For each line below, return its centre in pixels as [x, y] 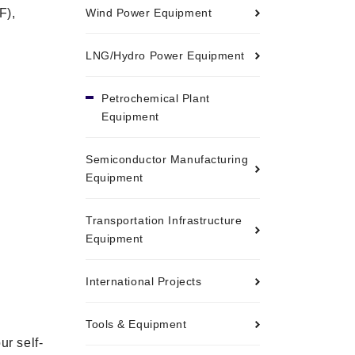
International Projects [144, 282]
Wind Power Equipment [149, 13]
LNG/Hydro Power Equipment [165, 56]
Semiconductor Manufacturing [167, 160]
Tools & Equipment [136, 324]
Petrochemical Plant [156, 99]
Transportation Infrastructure [164, 221]
